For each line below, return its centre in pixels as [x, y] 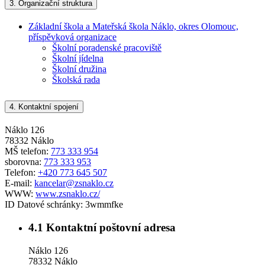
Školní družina [79, 69]
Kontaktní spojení [47, 107]
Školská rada [76, 80]
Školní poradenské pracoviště [107, 48]
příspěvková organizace [72, 37]
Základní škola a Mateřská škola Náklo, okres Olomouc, [133, 27]
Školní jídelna [78, 59]
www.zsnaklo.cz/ [68, 194]
